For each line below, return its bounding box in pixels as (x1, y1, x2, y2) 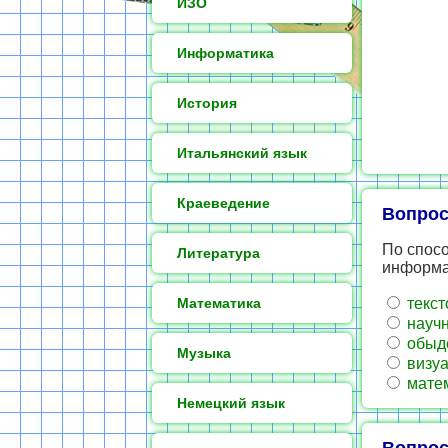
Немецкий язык (177, 395, 285, 411)
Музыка (177, 345, 231, 361)
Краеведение (177, 195, 270, 211)
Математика (177, 295, 261, 311)
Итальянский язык (177, 145, 307, 161)
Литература (177, 245, 260, 261)
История (177, 95, 237, 111)
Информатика (177, 45, 274, 61)
